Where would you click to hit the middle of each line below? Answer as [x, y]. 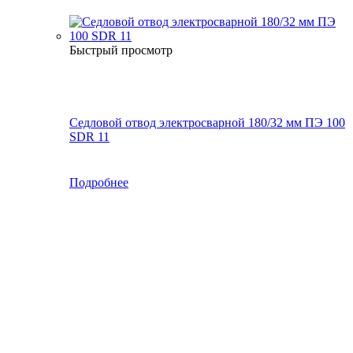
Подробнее [99, 182]
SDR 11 [89, 136]
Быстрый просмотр [121, 50]
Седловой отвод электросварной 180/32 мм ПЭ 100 [207, 122]
